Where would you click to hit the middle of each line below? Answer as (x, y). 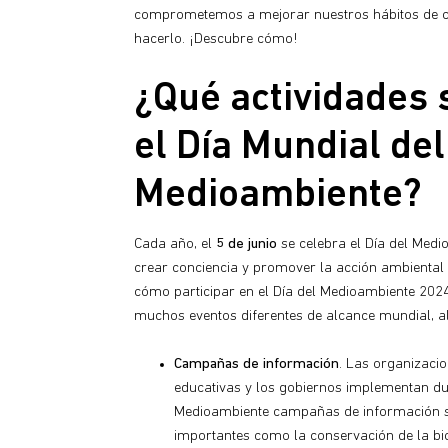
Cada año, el (173, 244)
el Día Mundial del (289, 147)
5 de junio (244, 244)
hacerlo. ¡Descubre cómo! (216, 39)
